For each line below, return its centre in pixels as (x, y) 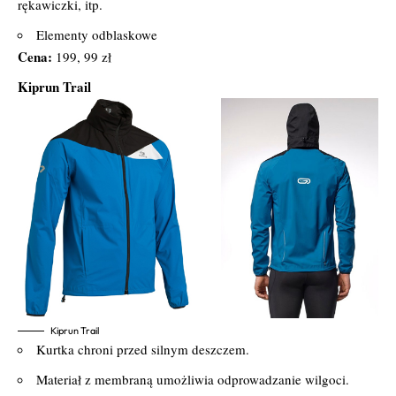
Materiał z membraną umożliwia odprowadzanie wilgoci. (193, 379)
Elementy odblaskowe (97, 34)
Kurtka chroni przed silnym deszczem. (143, 349)
